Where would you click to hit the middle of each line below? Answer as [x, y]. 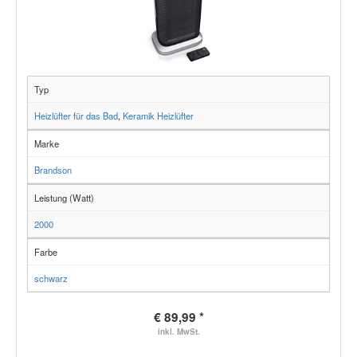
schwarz [51, 279]
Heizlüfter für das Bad [76, 116]
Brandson [53, 170]
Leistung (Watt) [64, 198]
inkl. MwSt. [178, 332]
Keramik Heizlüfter [158, 116]
